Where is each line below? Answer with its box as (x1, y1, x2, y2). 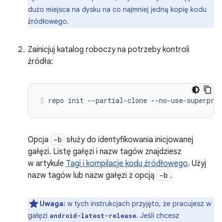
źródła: (28, 56, 53, 66)
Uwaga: (40, 199, 65, 208)
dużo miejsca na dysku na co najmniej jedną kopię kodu (28, 5, 207, 14)
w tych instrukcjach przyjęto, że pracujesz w (65, 199, 211, 208)
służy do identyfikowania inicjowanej (64, 135, 193, 145)
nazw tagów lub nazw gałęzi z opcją (28, 170, 157, 180)
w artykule (28, 159, 66, 168)
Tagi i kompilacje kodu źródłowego (66, 159, 188, 168)
